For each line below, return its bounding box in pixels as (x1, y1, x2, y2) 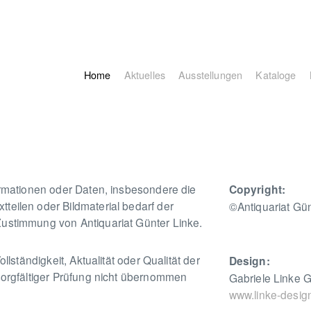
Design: (228, 252, 270, 269)
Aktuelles (124, 67, 165, 82)
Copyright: (228, 180, 286, 197)
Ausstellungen (178, 67, 243, 82)
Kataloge (255, 67, 296, 82)
